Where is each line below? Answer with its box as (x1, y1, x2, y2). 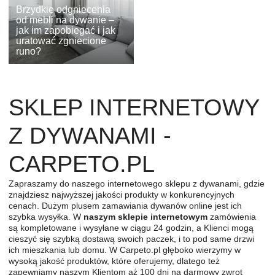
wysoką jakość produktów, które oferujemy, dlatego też (9, 255, 220, 266)
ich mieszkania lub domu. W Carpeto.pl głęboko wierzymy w (9, 244, 241, 255)
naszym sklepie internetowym (83, 211, 207, 222)
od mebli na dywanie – (16, 14, 114, 25)
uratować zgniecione (16, 35, 106, 46)
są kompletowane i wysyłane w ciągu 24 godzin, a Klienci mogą (9, 222, 254, 233)
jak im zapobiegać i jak (16, 25, 115, 36)
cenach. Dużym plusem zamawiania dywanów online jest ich (9, 200, 242, 211)
